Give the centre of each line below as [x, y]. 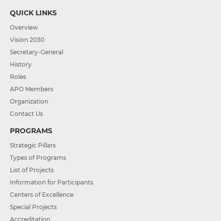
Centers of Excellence [42, 195]
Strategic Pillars [33, 146]
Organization [29, 102]
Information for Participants [52, 183]
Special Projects [33, 207]
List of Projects [32, 170]
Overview [24, 28]
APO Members [32, 89]
